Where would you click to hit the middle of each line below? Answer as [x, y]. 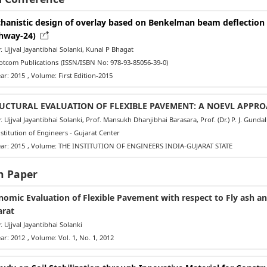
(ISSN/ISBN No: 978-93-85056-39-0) [114, 62]
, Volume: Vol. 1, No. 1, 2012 [70, 237]
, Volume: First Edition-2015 [70, 75]
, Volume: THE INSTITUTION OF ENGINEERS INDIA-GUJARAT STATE [130, 145]
